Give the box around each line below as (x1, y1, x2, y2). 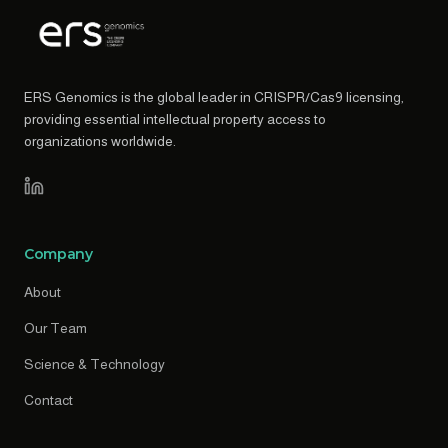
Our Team (24, 319, 87, 336)
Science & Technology (24, 355, 165, 372)
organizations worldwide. (24, 132, 176, 149)
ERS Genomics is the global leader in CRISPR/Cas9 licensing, (24, 88, 404, 105)
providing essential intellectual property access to (24, 110, 326, 127)
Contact (24, 391, 73, 408)
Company (24, 244, 93, 263)
